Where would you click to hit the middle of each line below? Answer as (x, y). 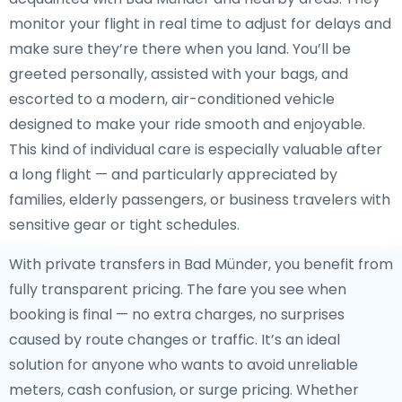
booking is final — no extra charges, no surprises (177, 315)
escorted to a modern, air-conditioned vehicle (172, 99)
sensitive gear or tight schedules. (124, 225)
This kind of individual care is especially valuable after (196, 149)
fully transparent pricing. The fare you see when (178, 289)
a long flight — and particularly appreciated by (173, 175)
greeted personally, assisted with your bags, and (179, 74)
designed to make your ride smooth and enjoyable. (187, 124)
